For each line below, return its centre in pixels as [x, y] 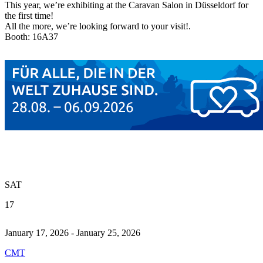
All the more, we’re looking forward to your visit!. [98, 26]
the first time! [29, 16]
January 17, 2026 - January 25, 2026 [73, 233]
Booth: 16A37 [31, 37]
